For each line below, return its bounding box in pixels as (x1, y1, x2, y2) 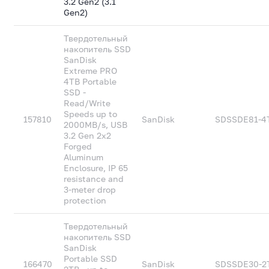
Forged (64, 141, 92, 151)
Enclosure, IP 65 (64, 163, 128, 173)
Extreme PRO (64, 65, 118, 76)
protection (64, 195, 107, 205)
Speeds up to (64, 109, 118, 119)
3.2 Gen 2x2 (64, 130, 112, 141)
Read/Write (64, 98, 111, 108)
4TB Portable (64, 76, 117, 86)
